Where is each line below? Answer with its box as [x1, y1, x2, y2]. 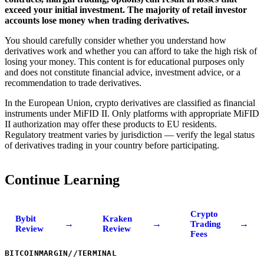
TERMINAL [77, 248, 117, 258]
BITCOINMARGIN [5, 248, 68, 258]
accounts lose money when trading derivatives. [5, 15, 189, 25]
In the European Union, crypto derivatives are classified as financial [5, 97, 255, 108]
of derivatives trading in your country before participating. [5, 140, 219, 150]
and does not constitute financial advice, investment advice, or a [5, 67, 240, 77]
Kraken [103, 214, 133, 224]
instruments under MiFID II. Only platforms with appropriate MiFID [5, 108, 259, 118]
